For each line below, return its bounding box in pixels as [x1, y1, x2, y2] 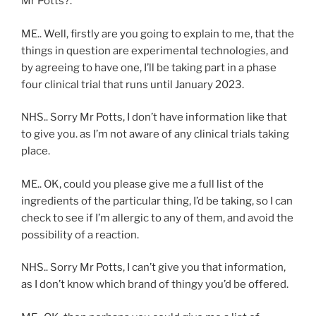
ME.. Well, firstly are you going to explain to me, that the [21, 27, 294, 40]
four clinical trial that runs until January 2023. [21, 78, 244, 91]
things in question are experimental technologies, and [21, 44, 288, 57]
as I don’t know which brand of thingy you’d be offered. [21, 278, 288, 291]
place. [21, 145, 50, 157]
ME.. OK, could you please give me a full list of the [21, 177, 264, 190]
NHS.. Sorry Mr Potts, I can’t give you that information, [21, 261, 286, 274]
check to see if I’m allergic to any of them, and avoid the [21, 211, 293, 224]
